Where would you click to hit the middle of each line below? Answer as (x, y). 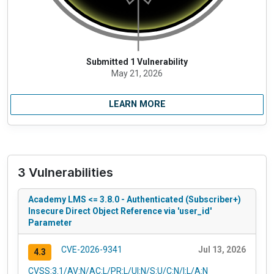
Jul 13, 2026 (222, 249)
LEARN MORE (137, 104)
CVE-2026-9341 (91, 249)
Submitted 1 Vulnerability (137, 61)
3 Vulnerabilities (65, 172)
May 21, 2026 (137, 73)
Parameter (50, 222)
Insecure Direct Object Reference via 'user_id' (120, 211)
